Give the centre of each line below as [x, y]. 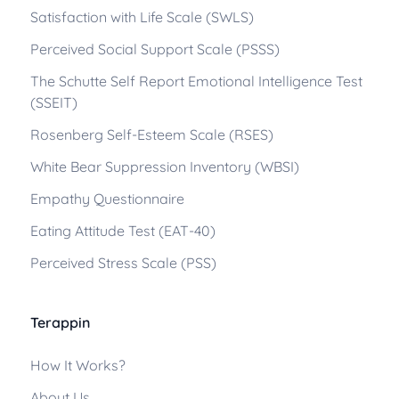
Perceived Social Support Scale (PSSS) [155, 49]
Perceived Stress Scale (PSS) [123, 263]
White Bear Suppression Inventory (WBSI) [165, 167]
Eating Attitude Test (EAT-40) [123, 231]
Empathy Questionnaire [107, 199]
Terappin [60, 323]
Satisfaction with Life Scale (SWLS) [142, 17]
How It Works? [78, 366]
